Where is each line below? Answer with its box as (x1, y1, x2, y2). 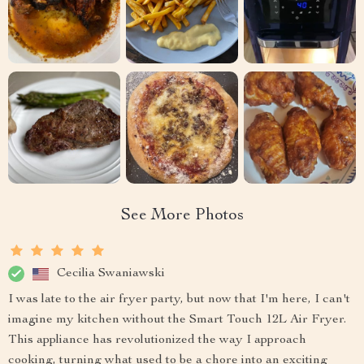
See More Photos (120, 208, 244, 224)
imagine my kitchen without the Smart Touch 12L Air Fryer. (8, 314, 346, 327)
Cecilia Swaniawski (57, 266, 165, 280)
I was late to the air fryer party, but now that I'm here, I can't (8, 293, 350, 306)
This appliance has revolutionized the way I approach (8, 334, 306, 347)
